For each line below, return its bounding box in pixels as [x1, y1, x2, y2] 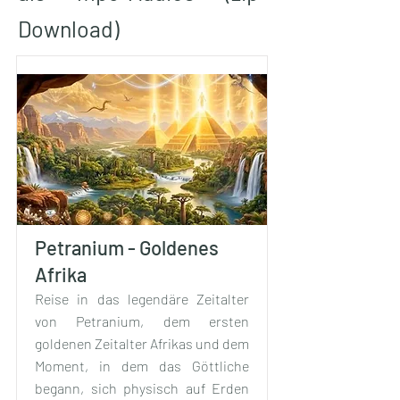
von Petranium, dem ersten [35, 312, 249, 329]
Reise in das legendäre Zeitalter [35, 289, 249, 307]
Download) [18, 14, 120, 42]
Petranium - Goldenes [35, 235, 219, 259]
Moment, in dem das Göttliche [35, 356, 249, 374]
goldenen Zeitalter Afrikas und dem [35, 334, 249, 352]
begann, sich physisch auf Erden [35, 379, 249, 396]
